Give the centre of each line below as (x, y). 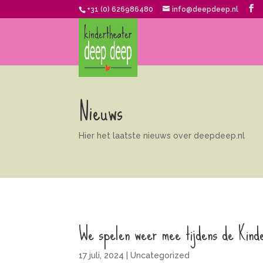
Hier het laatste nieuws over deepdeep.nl (162, 136)
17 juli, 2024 (102, 255)
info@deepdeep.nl (205, 9)
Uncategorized (160, 255)
